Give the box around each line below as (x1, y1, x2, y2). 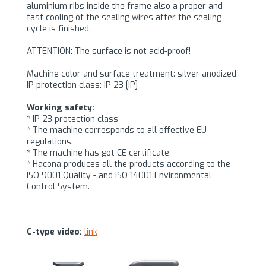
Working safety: (26, 102, 94, 113)
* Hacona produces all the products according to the (26, 158, 230, 170)
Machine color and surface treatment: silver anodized (26, 68, 236, 80)
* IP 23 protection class (26, 113, 118, 125)
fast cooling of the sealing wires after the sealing (26, 11, 221, 23)
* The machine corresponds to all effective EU (26, 124, 207, 136)
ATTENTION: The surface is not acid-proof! (26, 45, 191, 57)
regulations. (26, 135, 73, 147)
